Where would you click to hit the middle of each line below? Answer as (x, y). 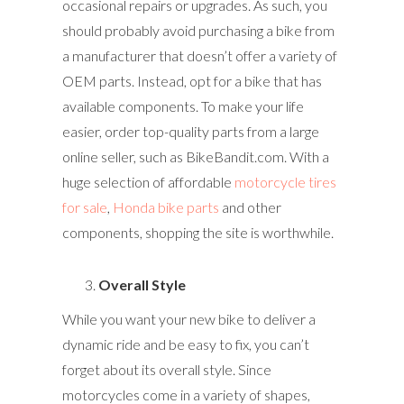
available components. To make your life (183, 106)
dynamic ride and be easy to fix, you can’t (186, 344)
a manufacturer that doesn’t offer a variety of (200, 55)
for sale (85, 207)
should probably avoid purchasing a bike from (198, 30)
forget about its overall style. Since (167, 369)
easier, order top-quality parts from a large (191, 131)
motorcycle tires (285, 181)
